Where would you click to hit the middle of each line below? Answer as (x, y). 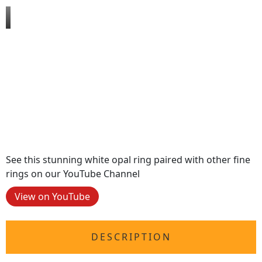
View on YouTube (52, 197)
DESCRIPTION (131, 237)
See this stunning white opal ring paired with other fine (128, 160)
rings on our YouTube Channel (73, 174)
